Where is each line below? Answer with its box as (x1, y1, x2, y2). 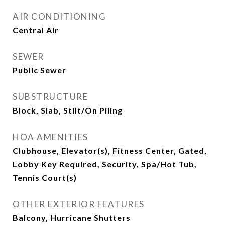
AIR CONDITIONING (13, 11, 106, 22)
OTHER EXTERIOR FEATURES (13, 199, 145, 209)
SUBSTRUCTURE (13, 91, 88, 102)
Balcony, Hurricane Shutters (13, 213, 131, 222)
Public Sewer (13, 65, 66, 75)
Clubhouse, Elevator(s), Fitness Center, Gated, (13, 146, 207, 155)
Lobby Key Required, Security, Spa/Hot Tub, (13, 159, 197, 169)
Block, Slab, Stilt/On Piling (13, 105, 123, 115)
